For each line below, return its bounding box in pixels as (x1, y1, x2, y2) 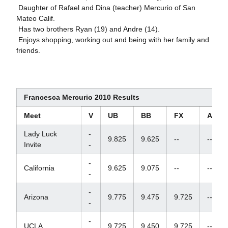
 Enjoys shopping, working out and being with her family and (16, 36, 209, 44)
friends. (16, 46, 40, 54)
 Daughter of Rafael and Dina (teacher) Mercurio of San (16, 4, 195, 12)
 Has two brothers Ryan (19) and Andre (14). (16, 25, 160, 33)
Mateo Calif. (16, 14, 55, 22)
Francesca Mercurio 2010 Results (23, 93, 139, 101)
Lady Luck (23, 130, 57, 138)
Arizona (23, 193, 48, 201)
